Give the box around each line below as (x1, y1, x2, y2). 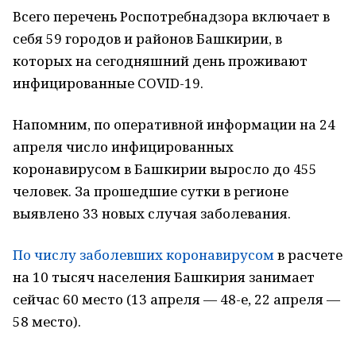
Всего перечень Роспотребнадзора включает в (13, 7, 330, 25)
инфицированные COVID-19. (13, 74, 203, 92)
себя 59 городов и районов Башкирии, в (13, 29, 282, 48)
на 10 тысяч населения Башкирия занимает (13, 268, 315, 286)
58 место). (13, 312, 81, 331)
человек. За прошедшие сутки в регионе (13, 182, 288, 200)
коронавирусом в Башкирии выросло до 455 (13, 160, 317, 178)
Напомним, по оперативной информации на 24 (13, 115, 335, 133)
